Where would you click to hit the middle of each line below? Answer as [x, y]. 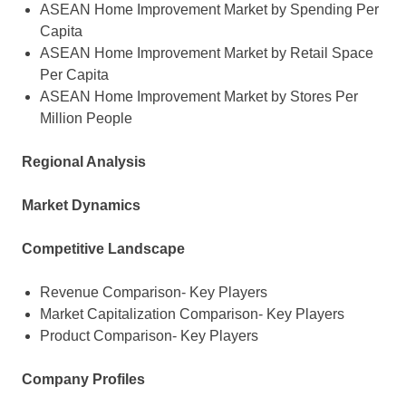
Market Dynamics [81, 206]
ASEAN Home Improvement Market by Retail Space [207, 53]
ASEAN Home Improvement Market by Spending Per [209, 10]
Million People [86, 119]
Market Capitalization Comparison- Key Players [192, 314]
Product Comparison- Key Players [149, 336]
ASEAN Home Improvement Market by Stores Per [199, 97]
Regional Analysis [84, 162]
